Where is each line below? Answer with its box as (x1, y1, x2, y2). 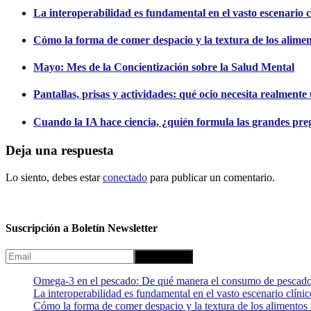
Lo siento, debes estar (6, 171, 103, 183)
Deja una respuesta (6, 142, 114, 158)
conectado (103, 171, 147, 183)
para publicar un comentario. (147, 171, 275, 183)
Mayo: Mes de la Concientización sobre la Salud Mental (33, 61, 294, 74)
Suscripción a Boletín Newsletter (6, 221, 158, 234)
